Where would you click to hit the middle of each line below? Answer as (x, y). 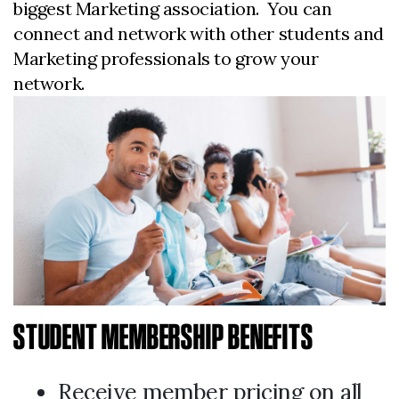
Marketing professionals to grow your (166, 58)
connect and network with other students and (199, 33)
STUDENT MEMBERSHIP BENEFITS (163, 337)
